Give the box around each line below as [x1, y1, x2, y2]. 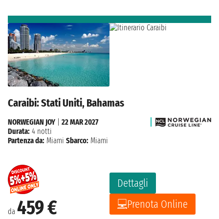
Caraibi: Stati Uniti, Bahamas [8, 96, 124, 109]
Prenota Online [127, 197, 188, 211]
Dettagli [117, 176, 148, 190]
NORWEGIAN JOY [8, 117, 55, 127]
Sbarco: [66, 135, 88, 145]
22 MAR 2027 [62, 117, 98, 127]
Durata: [8, 126, 30, 136]
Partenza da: [8, 135, 44, 145]
